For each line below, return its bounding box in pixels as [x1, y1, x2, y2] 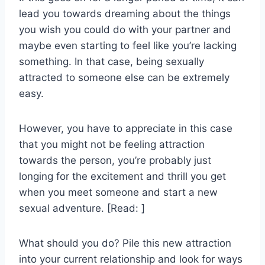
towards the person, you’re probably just [19, 154, 211, 167]
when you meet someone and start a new [19, 186, 218, 199]
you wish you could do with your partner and [19, 24, 231, 36]
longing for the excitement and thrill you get [19, 170, 226, 183]
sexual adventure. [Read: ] [19, 202, 145, 215]
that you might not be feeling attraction [19, 138, 205, 151]
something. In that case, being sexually [19, 56, 204, 68]
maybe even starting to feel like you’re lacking [19, 40, 237, 52]
